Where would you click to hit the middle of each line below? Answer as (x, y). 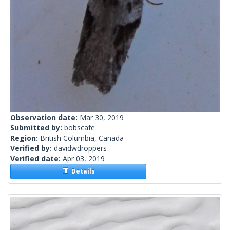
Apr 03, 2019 (84, 159)
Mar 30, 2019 (102, 118)
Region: (25, 138)
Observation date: (45, 118)
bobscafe (80, 128)
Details (81, 171)
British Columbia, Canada (82, 138)
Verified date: (36, 159)
